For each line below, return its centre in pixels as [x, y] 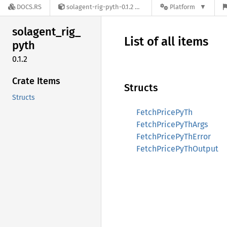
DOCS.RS [29, 7]
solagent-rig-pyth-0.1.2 [100, 7]
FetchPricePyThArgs [172, 124]
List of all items [166, 42]
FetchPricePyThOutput [177, 149]
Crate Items [36, 81]
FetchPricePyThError [174, 137]
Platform [182, 7]
